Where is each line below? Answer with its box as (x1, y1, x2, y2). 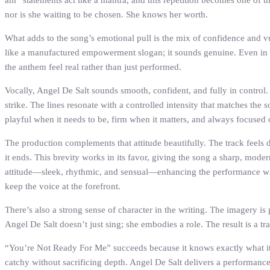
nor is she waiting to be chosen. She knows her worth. (5, 10, 208, 20)
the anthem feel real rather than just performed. (5, 62, 181, 72)
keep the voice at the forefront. (5, 181, 121, 192)
